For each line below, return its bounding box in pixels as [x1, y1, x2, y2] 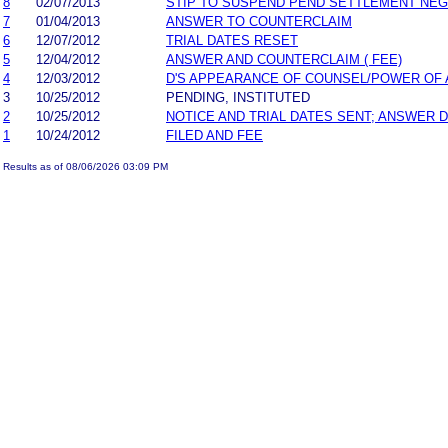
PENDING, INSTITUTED [166, 89, 310, 105]
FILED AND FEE [166, 127, 263, 143]
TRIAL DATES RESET [166, 32, 298, 48]
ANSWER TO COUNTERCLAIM [166, 13, 352, 29]
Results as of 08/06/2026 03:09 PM [3, 160, 168, 172]
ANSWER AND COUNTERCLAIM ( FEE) [166, 51, 402, 67]
